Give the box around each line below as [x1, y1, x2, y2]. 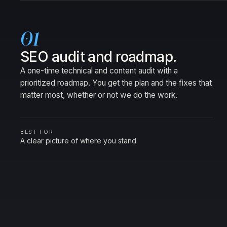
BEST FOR [20, 129, 54, 135]
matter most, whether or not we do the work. [20, 90, 177, 100]
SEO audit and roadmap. [20, 48, 177, 65]
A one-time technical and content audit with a [20, 66, 178, 75]
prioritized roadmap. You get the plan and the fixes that [20, 78, 212, 88]
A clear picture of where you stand [20, 136, 136, 145]
